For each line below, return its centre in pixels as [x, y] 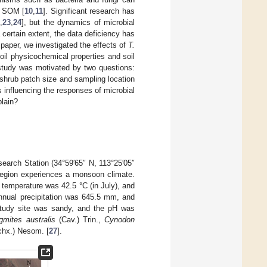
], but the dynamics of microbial [78, 22]
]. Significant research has [89, 11]
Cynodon [120, 220]
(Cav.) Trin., [80, 220]
